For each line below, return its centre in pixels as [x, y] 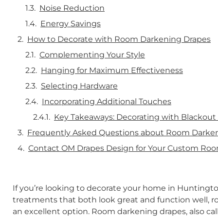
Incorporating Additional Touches [107, 101]
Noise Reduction [72, 8]
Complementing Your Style [92, 54]
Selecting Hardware [79, 86]
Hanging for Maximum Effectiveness [112, 70]
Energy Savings [71, 23]
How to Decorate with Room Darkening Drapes [119, 39]
